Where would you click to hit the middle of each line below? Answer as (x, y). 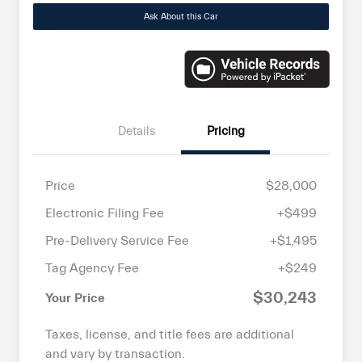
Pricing (225, 131)
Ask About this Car (181, 17)
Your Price (75, 298)
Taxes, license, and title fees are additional (170, 334)
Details (137, 131)
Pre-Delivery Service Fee (117, 240)
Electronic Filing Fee (105, 213)
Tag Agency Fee (92, 268)
